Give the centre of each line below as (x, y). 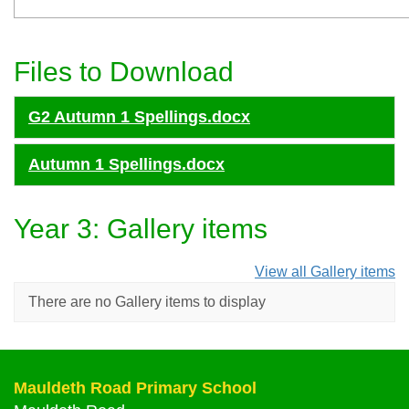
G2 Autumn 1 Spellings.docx (139, 117)
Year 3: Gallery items (141, 229)
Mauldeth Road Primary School (135, 388)
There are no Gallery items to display (147, 302)
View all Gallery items (325, 272)
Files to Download (124, 72)
